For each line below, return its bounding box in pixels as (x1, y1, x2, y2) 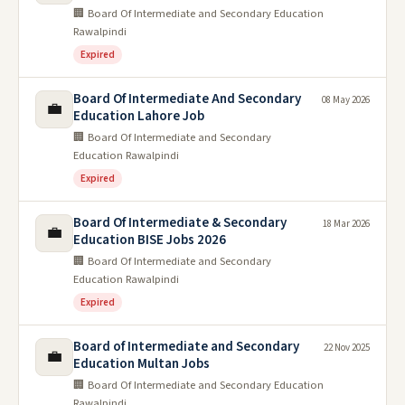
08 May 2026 (322, 93, 370, 108)
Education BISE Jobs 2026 (73, 231, 226, 250)
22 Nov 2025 (324, 341, 370, 355)
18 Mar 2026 (323, 217, 370, 231)
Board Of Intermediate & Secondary (73, 213, 287, 233)
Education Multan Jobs (73, 354, 210, 374)
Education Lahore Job (73, 107, 204, 127)
